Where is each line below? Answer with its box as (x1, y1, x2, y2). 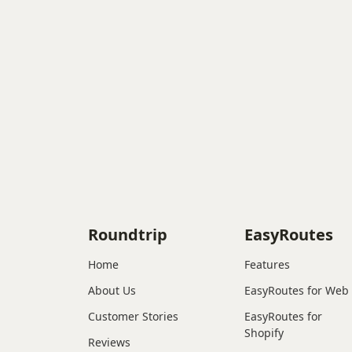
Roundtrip (88, 223, 167, 245)
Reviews (88, 334, 130, 350)
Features (244, 256, 291, 272)
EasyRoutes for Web (244, 282, 350, 298)
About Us (88, 282, 136, 298)
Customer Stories (88, 308, 178, 324)
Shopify (244, 324, 284, 340)
